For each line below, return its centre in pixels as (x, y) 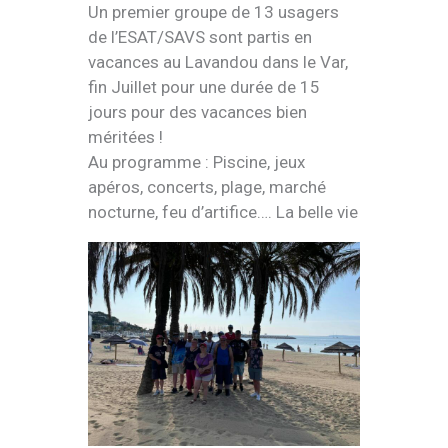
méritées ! (125, 137)
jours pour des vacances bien (197, 112)
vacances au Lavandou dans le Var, (218, 62)
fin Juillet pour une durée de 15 (204, 87)
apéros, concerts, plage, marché (207, 187)
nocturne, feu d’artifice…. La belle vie (223, 212)
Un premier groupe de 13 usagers (213, 12)
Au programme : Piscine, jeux (196, 162)
